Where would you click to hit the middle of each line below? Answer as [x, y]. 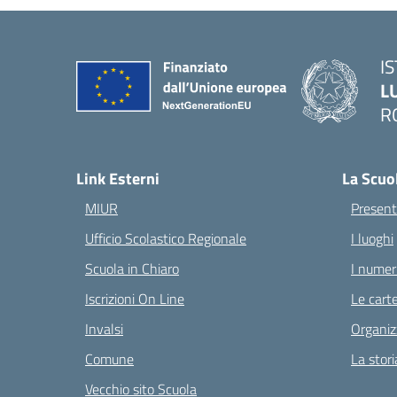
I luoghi [372, 238]
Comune [109, 359]
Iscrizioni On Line [135, 299]
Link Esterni [118, 179]
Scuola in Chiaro [132, 269]
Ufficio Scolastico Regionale [166, 238]
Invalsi [104, 329]
